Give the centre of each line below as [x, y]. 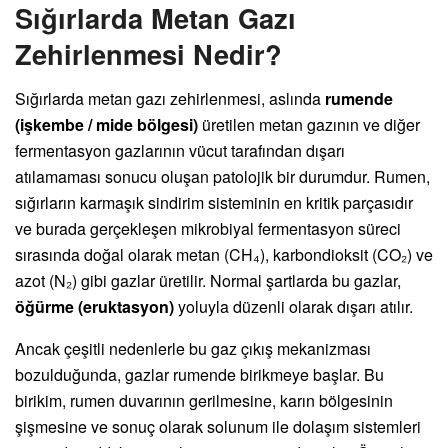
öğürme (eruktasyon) [94, 307]
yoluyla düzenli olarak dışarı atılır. [293, 307]
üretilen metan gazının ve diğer [309, 125]
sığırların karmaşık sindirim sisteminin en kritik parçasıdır [214, 203]
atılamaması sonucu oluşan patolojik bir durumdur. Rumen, [222, 177]
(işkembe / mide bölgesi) [106, 125]
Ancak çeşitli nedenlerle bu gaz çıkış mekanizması [193, 349]
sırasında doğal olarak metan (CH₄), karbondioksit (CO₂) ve [224, 255]
